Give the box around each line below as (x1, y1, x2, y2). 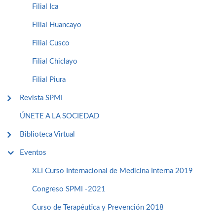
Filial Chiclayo (32, 57, 77, 65)
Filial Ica (32, 2, 58, 10)
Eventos (20, 148, 46, 156)
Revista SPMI (20, 94, 63, 102)
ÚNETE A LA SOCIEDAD (20, 112, 99, 120)
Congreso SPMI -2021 (32, 185, 106, 193)
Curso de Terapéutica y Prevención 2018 (32, 203, 164, 211)
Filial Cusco (32, 39, 70, 47)
